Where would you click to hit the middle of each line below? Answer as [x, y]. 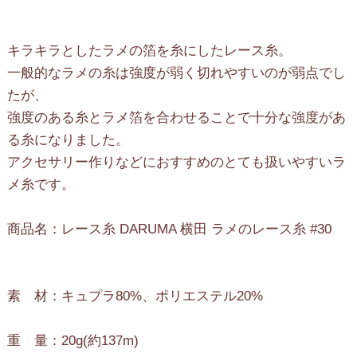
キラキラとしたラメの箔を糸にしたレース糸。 [149, 50]
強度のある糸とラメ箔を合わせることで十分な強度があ [176, 117]
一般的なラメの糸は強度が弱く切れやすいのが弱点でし [176, 73]
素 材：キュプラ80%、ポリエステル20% [135, 296]
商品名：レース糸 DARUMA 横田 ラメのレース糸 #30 [169, 229]
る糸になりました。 [68, 139]
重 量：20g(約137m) [73, 340]
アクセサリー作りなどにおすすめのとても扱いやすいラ [176, 162]
